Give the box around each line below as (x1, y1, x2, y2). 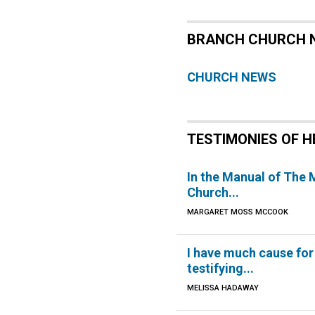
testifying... (187, 261, 255, 276)
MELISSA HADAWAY (187, 283, 259, 292)
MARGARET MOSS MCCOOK (187, 207, 289, 217)
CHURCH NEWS (187, 70, 277, 84)
